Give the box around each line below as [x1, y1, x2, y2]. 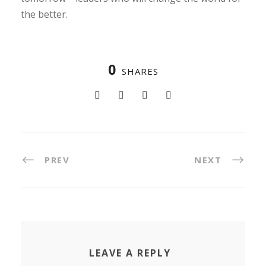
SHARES [121, 65, 159, 77]
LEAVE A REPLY [89, 246, 171, 260]
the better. [21, 7, 68, 21]
